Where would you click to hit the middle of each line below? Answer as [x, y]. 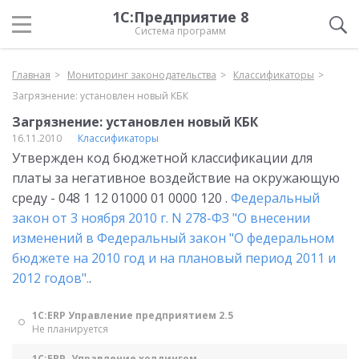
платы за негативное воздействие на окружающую [176, 178]
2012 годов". [50, 278]
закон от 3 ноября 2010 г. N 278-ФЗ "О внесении [161, 218]
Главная [31, 75]
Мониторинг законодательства [142, 75]
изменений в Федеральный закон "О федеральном [173, 238]
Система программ [180, 31]
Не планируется [70, 329]
